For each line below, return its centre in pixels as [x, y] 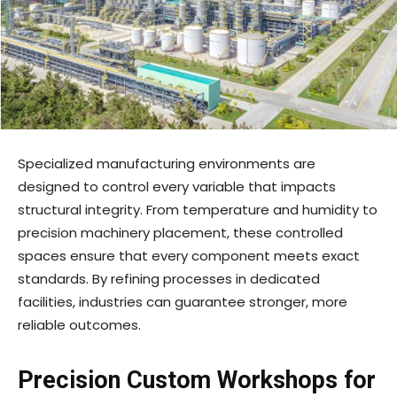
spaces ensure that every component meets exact [189, 256]
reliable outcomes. [79, 325]
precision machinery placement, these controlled [180, 233]
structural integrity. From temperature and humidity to [198, 210]
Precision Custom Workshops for [197, 381]
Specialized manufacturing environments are [167, 164]
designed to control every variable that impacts [177, 187]
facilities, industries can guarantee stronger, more [183, 302]
